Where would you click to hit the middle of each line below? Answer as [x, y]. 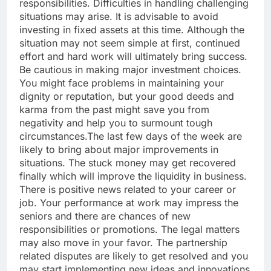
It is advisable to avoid [167, 17]
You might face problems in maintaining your [122, 83]
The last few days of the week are [165, 136]
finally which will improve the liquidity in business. [133, 176]
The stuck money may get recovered [152, 163]
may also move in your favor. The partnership [123, 243]
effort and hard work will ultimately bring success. [133, 57]
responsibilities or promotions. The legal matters [129, 230]
